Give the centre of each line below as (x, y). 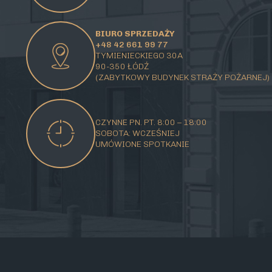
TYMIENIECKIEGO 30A (139, 56)
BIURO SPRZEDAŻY (135, 34)
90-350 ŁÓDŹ (122, 67)
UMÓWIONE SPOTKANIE (142, 144)
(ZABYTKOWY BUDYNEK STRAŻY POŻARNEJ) (182, 78)
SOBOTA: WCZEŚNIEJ (137, 134)
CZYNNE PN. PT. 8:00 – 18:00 (151, 123)
